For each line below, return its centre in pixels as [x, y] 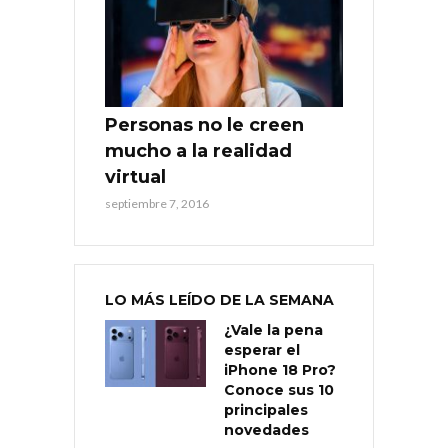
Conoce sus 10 [279, 389]
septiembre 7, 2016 [157, 203]
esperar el [262, 349]
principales [266, 409]
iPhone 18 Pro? [280, 369]
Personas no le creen [204, 124]
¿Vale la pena [273, 329]
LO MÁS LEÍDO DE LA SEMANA [219, 299]
